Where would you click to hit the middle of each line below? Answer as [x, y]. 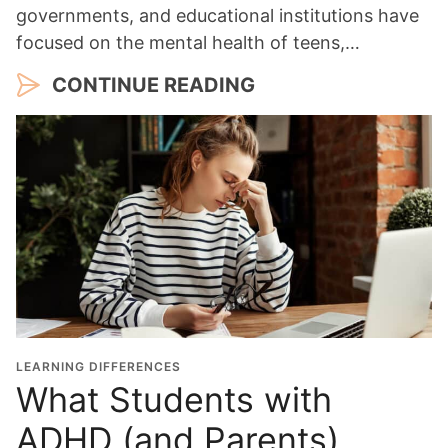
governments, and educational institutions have [217, 16]
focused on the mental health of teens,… [188, 43]
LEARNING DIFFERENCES [98, 367]
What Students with [174, 400]
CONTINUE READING [153, 85]
